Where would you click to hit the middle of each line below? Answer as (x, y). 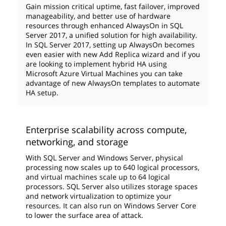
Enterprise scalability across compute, (106, 130)
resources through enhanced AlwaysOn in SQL (104, 25)
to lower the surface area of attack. (84, 215)
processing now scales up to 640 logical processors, (112, 167)
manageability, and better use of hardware (98, 16)
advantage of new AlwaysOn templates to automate (113, 83)
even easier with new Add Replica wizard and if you (113, 54)
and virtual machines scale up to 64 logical (98, 177)
